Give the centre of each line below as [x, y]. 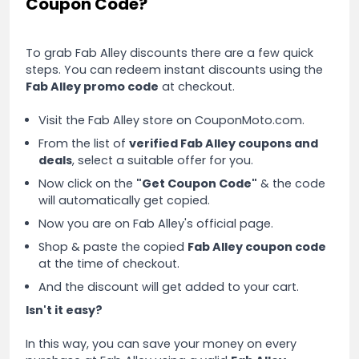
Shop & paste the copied [113, 246]
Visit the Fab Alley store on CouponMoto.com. [171, 120]
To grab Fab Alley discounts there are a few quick [169, 52]
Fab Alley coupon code [257, 246]
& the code [291, 183]
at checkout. [197, 86]
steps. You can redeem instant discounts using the [174, 69]
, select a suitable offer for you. [163, 160]
